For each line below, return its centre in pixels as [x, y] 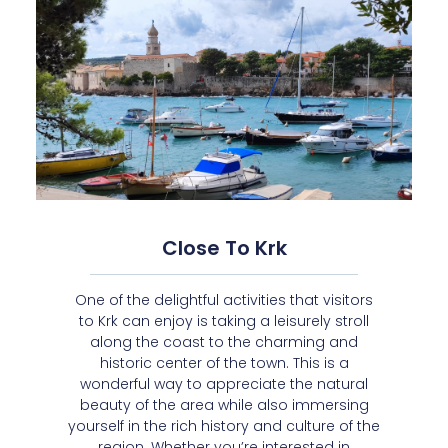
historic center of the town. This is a [224, 363]
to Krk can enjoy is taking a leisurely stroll [224, 321]
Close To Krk [224, 248]
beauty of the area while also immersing [224, 405]
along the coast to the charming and [224, 342]
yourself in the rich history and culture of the [224, 426]
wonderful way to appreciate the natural [224, 384]
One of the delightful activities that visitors [224, 300]
